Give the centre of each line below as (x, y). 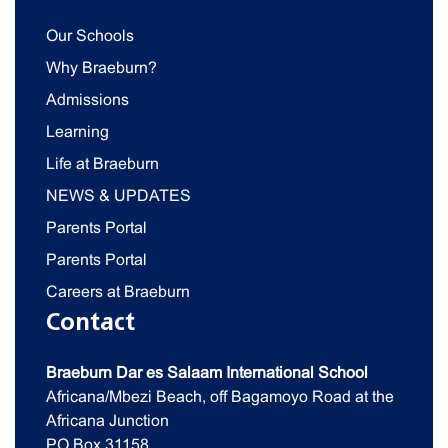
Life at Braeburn (102, 163)
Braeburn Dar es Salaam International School (207, 372)
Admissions (87, 99)
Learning (77, 131)
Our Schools (90, 35)
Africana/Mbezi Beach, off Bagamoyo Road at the (220, 396)
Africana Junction (107, 420)
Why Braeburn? (101, 67)
